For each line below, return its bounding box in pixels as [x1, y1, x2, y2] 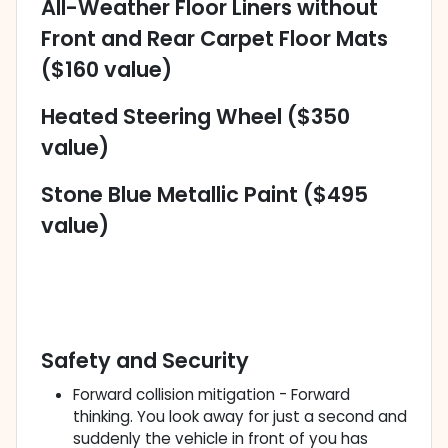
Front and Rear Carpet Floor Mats [41, 24, 388, 54]
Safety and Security [41, 346, 249, 376]
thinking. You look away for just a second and [73, 406, 407, 428]
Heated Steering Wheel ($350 [41, 102, 350, 132]
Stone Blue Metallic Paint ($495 [41, 180, 368, 210]
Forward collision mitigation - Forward [73, 384, 350, 406]
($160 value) [41, 55, 172, 85]
